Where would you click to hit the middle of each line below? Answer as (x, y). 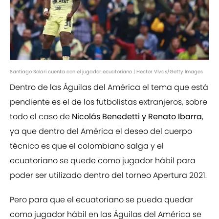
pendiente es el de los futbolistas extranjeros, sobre (109, 102)
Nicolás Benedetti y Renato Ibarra (136, 117)
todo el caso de (40, 117)
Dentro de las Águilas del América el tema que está (109, 88)
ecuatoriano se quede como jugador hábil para (103, 161)
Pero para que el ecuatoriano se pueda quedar (101, 200)
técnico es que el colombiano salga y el (87, 146)
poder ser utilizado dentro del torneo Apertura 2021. (108, 175)
